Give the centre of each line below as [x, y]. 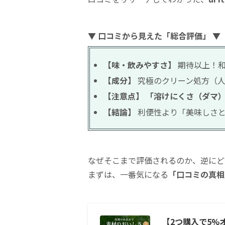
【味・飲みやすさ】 [140, 65]
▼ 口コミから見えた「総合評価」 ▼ [154, 35]
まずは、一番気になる [128, 174]
